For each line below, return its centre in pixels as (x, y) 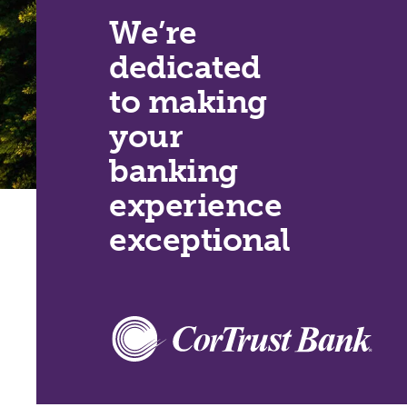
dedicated (185, 67)
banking (174, 170)
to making (188, 101)
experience (195, 205)
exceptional (200, 239)
